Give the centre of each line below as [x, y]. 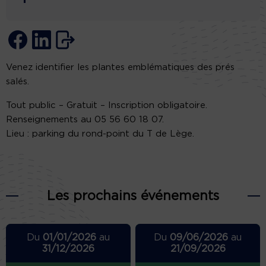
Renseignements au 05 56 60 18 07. [85, 120]
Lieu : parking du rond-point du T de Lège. [100, 134]
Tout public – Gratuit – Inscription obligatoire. [107, 106]
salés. [18, 82]
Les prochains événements [133, 196]
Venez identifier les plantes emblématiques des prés [120, 68]
